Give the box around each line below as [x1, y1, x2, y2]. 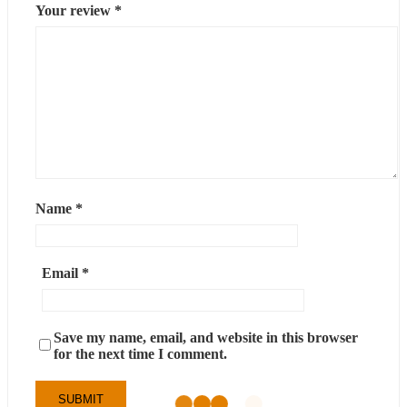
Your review [35, 2, 114, 18]
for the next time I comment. [54, 345, 227, 362]
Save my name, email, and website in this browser [54, 329, 358, 345]
